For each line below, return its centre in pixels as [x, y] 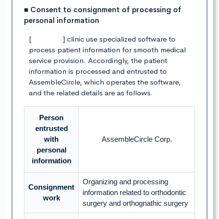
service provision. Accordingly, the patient [98, 61]
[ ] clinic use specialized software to [102, 39]
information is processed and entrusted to [98, 71]
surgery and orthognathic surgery [135, 203]
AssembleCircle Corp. [137, 139]
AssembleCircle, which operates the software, [105, 82]
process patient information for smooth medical [107, 50]
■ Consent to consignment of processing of [103, 10]
